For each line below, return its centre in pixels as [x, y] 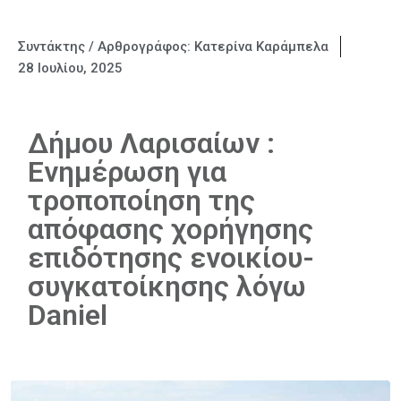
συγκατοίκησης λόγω [167, 286]
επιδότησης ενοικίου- [171, 258]
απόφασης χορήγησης [171, 229]
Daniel [68, 315]
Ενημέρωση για [127, 172]
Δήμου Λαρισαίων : [151, 143]
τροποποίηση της [141, 200]
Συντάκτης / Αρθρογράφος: [106, 47]
